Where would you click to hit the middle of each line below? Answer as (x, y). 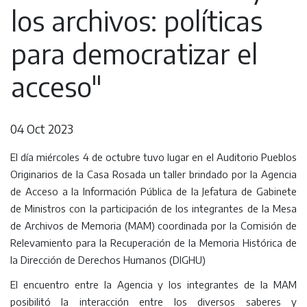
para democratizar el (134, 54)
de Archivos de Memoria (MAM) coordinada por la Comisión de (153, 226)
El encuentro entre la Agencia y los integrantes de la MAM (153, 285)
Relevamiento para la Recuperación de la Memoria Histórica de (153, 243)
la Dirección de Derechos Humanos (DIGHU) (108, 260)
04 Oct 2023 (42, 129)
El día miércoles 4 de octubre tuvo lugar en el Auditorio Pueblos (153, 157)
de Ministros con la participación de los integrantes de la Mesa (153, 209)
